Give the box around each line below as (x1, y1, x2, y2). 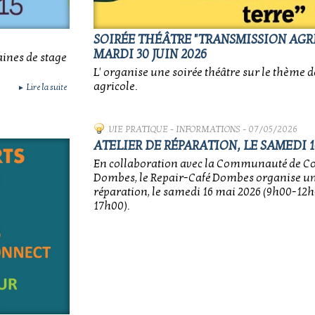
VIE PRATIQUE (109, 124, 168, 135)
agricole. (94, 79, 137, 94)
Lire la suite (25, 82, 67, 92)
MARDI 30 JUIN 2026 (94, 47, 207, 62)
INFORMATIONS (176, 124, 240, 135)
